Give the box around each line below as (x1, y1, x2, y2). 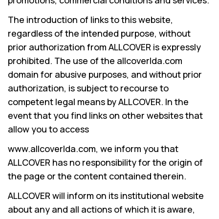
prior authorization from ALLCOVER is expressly (8, 41, 201, 53)
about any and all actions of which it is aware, (8, 203, 195, 215)
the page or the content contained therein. (8, 170, 186, 182)
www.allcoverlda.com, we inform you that (8, 143, 178, 154)
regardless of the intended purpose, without (8, 27, 191, 39)
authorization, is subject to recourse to (8, 82, 169, 94)
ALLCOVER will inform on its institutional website (8, 190, 204, 201)
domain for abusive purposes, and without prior (8, 68, 202, 80)
